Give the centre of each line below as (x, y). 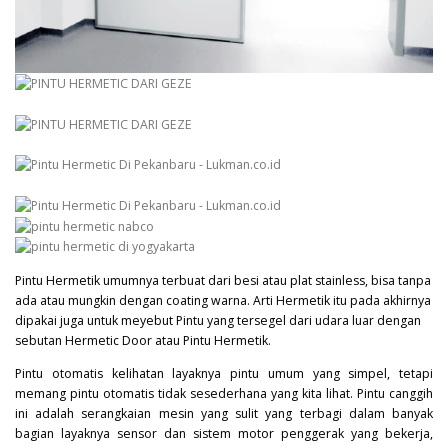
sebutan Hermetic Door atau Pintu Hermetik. (143, 340)
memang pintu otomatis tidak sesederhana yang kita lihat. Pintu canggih (224, 393)
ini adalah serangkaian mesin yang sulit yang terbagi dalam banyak (224, 413)
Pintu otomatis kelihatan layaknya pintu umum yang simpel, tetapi (224, 373)
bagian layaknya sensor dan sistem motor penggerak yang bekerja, (224, 433)
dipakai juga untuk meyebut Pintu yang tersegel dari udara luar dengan (218, 320)
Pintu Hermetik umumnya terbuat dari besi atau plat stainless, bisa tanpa (223, 280)
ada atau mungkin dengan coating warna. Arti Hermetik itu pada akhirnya (223, 300)
